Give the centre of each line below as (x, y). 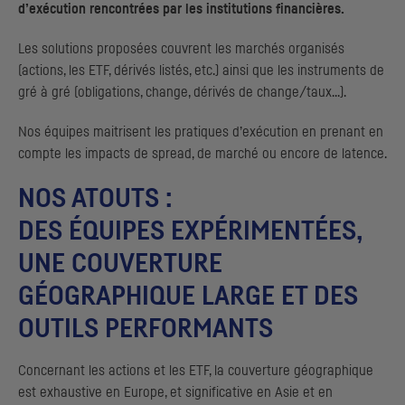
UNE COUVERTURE (120, 264)
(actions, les (53, 71)
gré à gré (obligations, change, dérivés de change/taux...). (182, 93)
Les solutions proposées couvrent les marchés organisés (181, 49)
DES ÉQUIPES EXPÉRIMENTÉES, (190, 232)
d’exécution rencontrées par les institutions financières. (181, 9)
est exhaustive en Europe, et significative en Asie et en (175, 393)
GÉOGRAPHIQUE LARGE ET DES (188, 297)
